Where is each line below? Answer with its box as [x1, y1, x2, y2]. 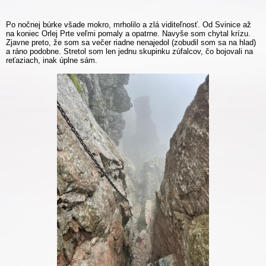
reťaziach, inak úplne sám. [6, 55, 97, 65]
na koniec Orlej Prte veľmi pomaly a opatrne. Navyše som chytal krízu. [6, 28, 251, 38]
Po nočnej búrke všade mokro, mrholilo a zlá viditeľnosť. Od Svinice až [6, 20, 251, 29]
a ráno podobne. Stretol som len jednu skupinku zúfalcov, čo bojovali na [6, 46, 253, 56]
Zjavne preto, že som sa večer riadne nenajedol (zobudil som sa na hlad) [6, 37, 256, 47]
